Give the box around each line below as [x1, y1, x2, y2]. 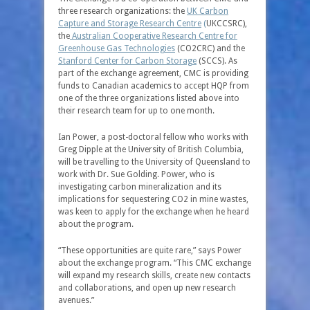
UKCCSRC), [206, 19, 247, 28]
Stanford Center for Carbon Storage [58, 56, 197, 66]
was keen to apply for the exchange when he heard [58, 207, 249, 217]
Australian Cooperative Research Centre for [70, 31, 237, 41]
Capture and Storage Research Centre [58, 19, 201, 28]
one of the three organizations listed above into [58, 93, 239, 103]
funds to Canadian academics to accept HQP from [58, 81, 249, 91]
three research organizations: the [58, 6, 187, 16]
